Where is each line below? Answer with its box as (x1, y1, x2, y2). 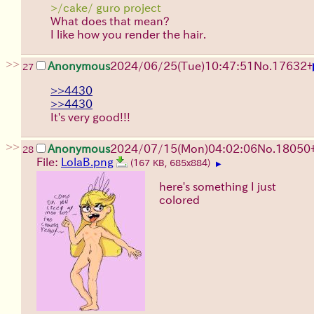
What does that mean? (50, 15, 170, 27)
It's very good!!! (50, 111, 130, 123)
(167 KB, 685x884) (130, 158, 213, 168)
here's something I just (159, 180, 276, 192)
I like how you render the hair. (50, 28, 206, 40)
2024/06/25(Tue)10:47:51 (110, 60, 254, 71)
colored (159, 193, 200, 205)
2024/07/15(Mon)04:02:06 (110, 142, 257, 154)
